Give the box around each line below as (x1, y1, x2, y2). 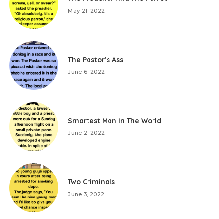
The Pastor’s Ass (68, 55, 124, 64)
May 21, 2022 (68, 7, 105, 14)
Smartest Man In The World (68, 116, 162, 125)
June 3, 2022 (68, 191, 105, 197)
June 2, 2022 (68, 130, 105, 136)
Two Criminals (68, 177, 115, 186)
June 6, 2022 (68, 68, 105, 75)
